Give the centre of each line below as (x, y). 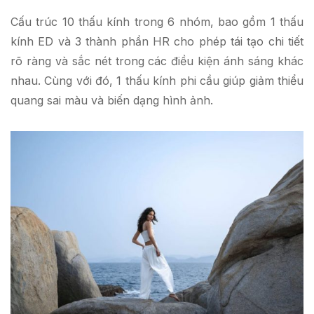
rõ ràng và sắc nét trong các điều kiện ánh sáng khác (157, 61)
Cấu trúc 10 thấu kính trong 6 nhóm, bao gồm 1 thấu (157, 22)
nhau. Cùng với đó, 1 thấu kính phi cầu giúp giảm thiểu (157, 81)
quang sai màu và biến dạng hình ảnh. (112, 101)
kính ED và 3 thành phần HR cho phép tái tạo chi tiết (157, 42)
